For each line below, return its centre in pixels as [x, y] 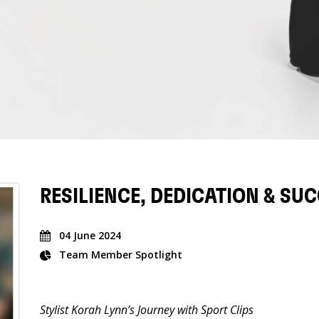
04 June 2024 [90, 235]
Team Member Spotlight [120, 255]
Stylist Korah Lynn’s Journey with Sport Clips [148, 310]
